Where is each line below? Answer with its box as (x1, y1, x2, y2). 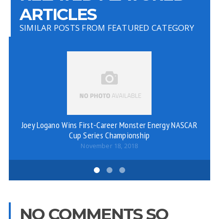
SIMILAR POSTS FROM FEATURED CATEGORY (19, 22, 194, 34)
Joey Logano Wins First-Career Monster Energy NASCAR (21, 119, 197, 131)
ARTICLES (19, 4, 96, 24)
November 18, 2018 (81, 142, 138, 151)
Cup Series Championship (69, 129, 150, 141)
